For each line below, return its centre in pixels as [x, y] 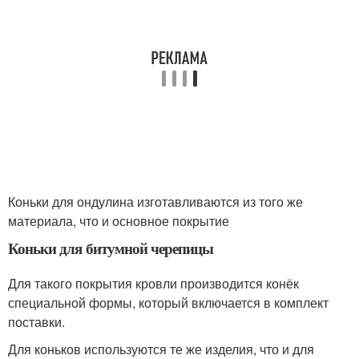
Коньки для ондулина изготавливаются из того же [155, 202]
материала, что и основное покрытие [119, 221]
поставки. [36, 322]
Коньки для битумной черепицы [111, 248]
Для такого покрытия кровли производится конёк [153, 283]
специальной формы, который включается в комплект [168, 303]
